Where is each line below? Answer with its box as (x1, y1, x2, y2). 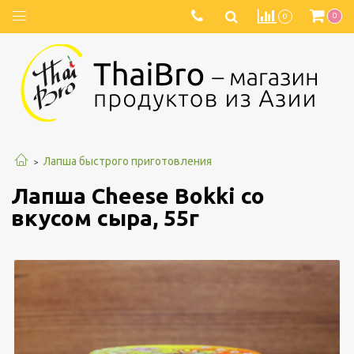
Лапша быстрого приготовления (43, 155, 212, 168)
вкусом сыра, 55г (11, 205, 199, 231)
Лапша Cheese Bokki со (11, 183, 265, 209)
